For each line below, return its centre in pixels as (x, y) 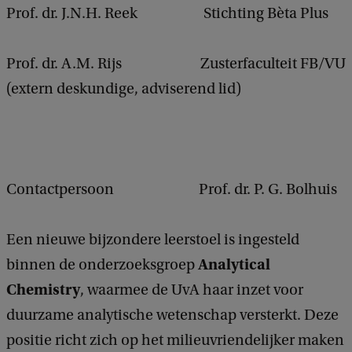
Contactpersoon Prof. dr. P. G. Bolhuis (172, 189)
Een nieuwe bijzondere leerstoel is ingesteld (153, 239)
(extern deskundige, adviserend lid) (124, 88)
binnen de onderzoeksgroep (102, 264)
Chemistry (43, 289)
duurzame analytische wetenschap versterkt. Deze (172, 315)
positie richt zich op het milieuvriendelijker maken (175, 340)
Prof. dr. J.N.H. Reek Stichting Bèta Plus (167, 13)
